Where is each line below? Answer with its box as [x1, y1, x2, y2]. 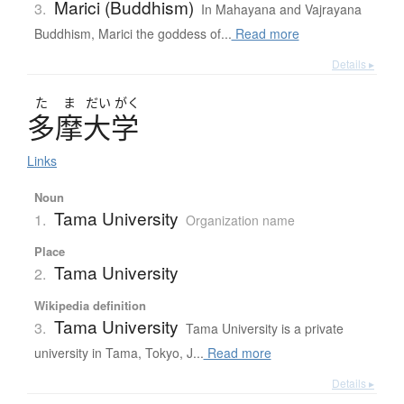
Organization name [185, 210, 295, 229]
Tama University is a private [185, 318, 344, 337]
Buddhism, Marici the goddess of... [33, 23, 232, 42]
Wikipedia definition [33, 296, 146, 314]
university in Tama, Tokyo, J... [33, 343, 204, 362]
